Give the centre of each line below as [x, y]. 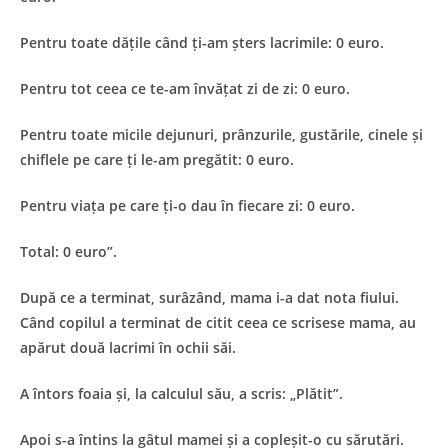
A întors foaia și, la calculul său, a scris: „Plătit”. [181, 393]
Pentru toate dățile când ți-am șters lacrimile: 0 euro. [202, 42]
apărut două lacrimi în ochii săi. [128, 347]
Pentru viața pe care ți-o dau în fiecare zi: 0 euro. [187, 205]
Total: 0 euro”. [68, 251]
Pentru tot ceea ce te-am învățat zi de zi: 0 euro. [185, 88]
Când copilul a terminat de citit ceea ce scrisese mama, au [218, 322]
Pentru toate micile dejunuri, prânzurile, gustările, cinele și [221, 134]
